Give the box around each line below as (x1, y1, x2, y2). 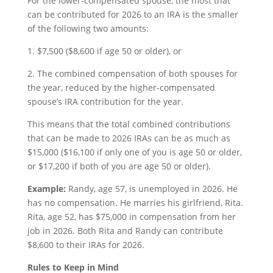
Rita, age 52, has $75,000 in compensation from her (27, 211, 236, 222)
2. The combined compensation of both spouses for (27, 68, 238, 79)
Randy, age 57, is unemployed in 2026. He (65, 183, 238, 194)
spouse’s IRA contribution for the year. (27, 96, 183, 107)
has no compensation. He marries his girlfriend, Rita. (27, 197, 243, 208)
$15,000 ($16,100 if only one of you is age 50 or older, (27, 146, 242, 158)
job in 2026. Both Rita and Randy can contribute (27, 225, 223, 236)
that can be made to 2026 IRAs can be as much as (27, 132, 230, 144)
